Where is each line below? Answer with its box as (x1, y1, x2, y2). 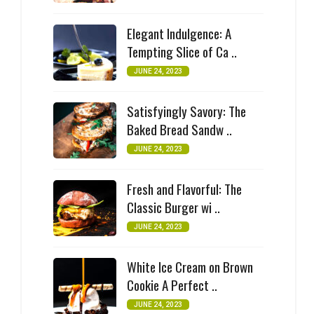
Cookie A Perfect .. (127, 275, 217, 295)
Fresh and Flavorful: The (127, 179, 242, 199)
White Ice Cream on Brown (127, 257, 253, 277)
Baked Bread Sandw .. (127, 119, 232, 139)
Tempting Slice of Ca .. (127, 41, 237, 62)
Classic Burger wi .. (127, 197, 220, 217)
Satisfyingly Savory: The (127, 101, 246, 121)
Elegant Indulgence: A (127, 23, 231, 43)
